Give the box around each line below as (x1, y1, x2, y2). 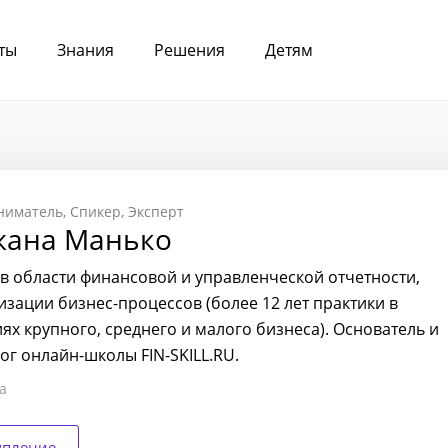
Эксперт (128, 202, 184, 221)
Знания (57, 39, 114, 61)
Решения (154, 39, 225, 61)
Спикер (70, 202, 121, 221)
